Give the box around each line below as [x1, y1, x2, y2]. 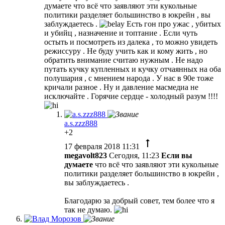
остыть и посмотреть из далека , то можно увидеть [44, 37, 217, 46]
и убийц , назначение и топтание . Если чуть [44, 28, 197, 37]
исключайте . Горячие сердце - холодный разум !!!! [44, 91, 218, 100]
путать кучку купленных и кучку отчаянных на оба [44, 64, 221, 73]
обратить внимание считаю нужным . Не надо [44, 55, 203, 64]
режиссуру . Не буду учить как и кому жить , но [44, 46, 207, 55]
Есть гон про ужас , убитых [125, 19, 221, 28]
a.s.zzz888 [64, 119, 97, 128]
